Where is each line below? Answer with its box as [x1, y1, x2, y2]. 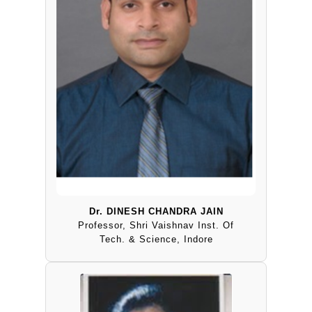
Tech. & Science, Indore [99, 233, 213, 244]
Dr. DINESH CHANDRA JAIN [88, 205, 224, 217]
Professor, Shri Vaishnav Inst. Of [78, 219, 234, 231]
